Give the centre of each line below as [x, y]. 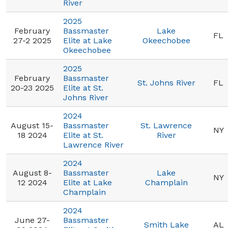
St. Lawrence [166, 125]
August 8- [32, 173]
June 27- [32, 220]
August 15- [32, 125]
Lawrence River [93, 145]
